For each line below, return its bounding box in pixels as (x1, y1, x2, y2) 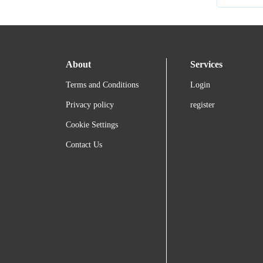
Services (190, 59, 223, 70)
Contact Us (66, 140, 102, 150)
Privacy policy (66, 100, 114, 110)
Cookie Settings (66, 120, 118, 130)
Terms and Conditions (66, 80, 139, 90)
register (190, 100, 215, 110)
